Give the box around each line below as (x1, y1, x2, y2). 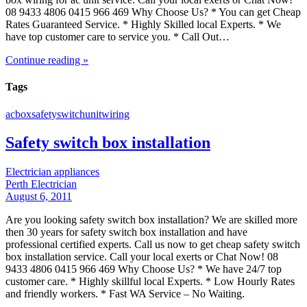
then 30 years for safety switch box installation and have (5, 226, 247, 238)
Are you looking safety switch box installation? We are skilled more (5, 214, 297, 226)
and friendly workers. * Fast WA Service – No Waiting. (5, 288, 245, 300)
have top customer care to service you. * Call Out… (5, 31, 230, 43)
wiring (101, 108, 130, 120)
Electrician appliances (5, 166, 99, 178)
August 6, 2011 (5, 191, 72, 203)
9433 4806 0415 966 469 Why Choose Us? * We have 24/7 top (5, 263, 282, 275)
